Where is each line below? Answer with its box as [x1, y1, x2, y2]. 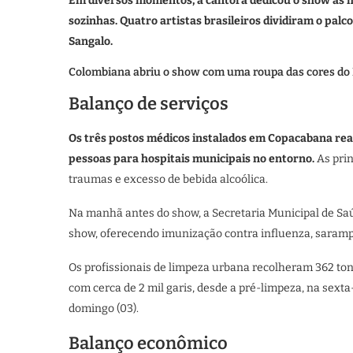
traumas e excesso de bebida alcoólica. [69, 172, 268, 186]
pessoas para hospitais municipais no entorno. [69, 151, 317, 165]
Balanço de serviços [69, 92, 229, 114]
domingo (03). [69, 301, 139, 315]
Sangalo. [69, 34, 113, 48]
